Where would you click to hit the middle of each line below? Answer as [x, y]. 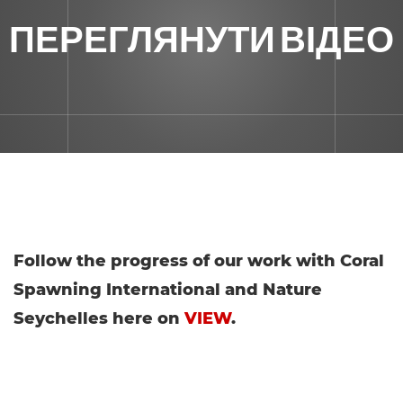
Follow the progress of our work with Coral [199, 261]
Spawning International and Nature [168, 290]
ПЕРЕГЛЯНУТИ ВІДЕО [201, 40]
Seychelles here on [97, 318]
